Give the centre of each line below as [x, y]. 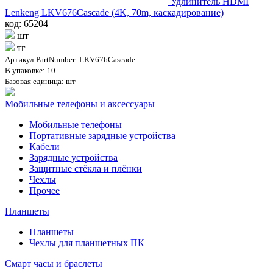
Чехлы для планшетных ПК [87, 243]
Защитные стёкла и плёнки [86, 168]
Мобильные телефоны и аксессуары [80, 104]
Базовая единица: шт [40, 81]
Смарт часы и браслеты [54, 263]
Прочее [44, 190]
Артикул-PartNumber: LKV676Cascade [70, 59]
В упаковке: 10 [30, 70]
